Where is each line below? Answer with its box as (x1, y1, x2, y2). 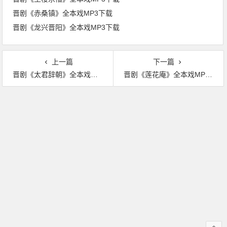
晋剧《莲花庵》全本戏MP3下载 (123, 70, 205, 79)
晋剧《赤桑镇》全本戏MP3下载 (13, 9, 113, 17)
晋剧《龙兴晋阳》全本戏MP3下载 (13, 23, 120, 31)
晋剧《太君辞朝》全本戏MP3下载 (13, 70, 91, 79)
